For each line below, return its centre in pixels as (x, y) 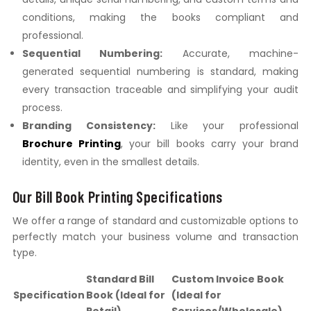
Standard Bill (120, 279)
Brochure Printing (72, 144)
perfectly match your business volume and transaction (155, 237)
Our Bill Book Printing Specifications (117, 197)
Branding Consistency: (89, 126)
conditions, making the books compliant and (160, 18)
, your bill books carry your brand (210, 144)
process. (42, 108)
